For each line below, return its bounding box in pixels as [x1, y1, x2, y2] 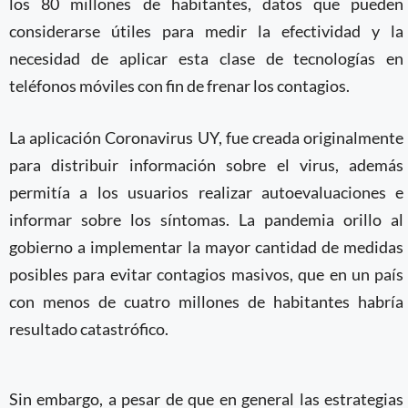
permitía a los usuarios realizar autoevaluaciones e [9, 182, 404, 202]
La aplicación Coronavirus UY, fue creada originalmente [9, 127, 404, 148]
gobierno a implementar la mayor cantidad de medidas [9, 237, 404, 257]
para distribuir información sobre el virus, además [9, 155, 404, 175]
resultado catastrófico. [9, 319, 168, 339]
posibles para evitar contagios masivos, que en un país [9, 264, 404, 284]
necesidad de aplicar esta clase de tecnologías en [9, 48, 404, 68]
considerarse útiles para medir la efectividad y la [9, 21, 404, 41]
